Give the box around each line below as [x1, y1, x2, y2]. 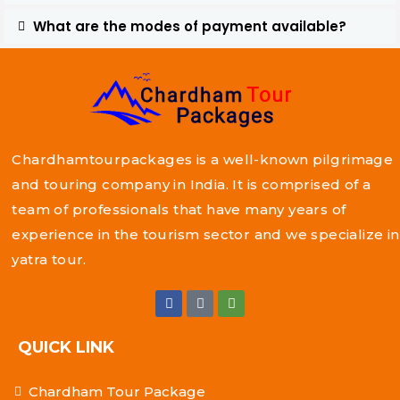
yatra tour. [12, 251, 87, 269]
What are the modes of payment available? [32, 17, 346, 37]
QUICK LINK [18, 337, 115, 358]
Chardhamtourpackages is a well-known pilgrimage [12, 151, 394, 169]
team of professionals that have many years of [12, 201, 346, 219]
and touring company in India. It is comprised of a [12, 176, 371, 194]
